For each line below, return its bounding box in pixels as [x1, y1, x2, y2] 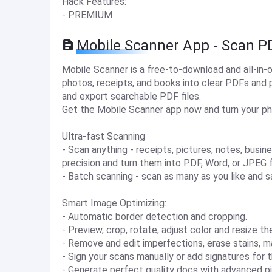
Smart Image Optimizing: [62, 197, 166, 209]
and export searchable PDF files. [62, 90, 201, 102]
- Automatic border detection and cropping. [62, 211, 247, 222]
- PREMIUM [62, 9, 112, 21]
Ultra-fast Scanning [62, 131, 145, 142]
